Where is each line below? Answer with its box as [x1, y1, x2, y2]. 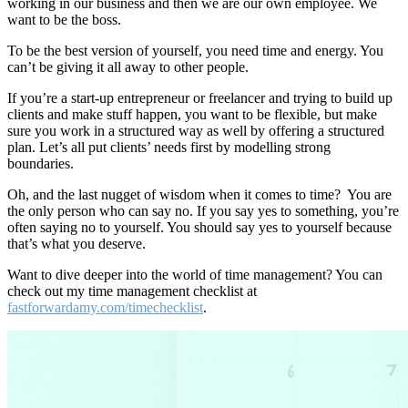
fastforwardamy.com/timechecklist [7, 300, 203, 316]
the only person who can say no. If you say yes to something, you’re [7, 203, 399, 219]
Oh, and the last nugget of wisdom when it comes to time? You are [7, 187, 392, 203]
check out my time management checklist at [7, 283, 257, 300]
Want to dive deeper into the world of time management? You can [7, 267, 382, 283]
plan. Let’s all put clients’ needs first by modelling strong [7, 139, 331, 156]
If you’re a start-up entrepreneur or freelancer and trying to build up [7, 90, 393, 107]
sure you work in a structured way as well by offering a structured [7, 123, 384, 139]
